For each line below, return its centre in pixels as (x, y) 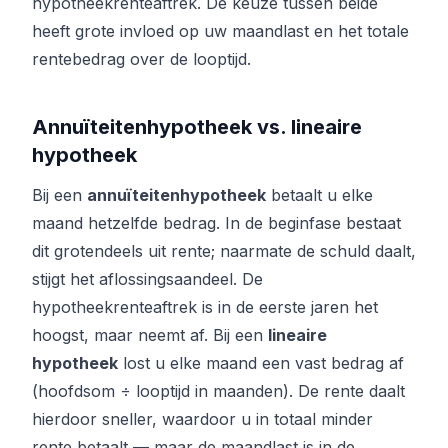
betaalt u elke (319, 195)
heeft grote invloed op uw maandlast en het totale (220, 31)
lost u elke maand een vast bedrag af (261, 363)
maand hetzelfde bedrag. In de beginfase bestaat (216, 223)
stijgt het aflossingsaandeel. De (147, 279)
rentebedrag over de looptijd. (141, 59)
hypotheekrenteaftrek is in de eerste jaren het (205, 307)
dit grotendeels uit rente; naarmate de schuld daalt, (224, 251)
